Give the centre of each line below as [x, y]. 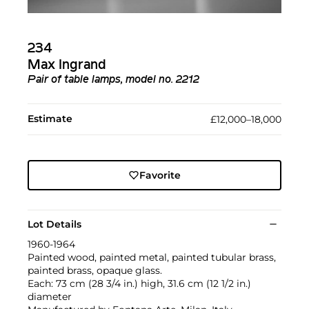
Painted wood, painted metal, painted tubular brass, [152, 257]
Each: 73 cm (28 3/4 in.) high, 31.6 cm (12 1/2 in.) [139, 283]
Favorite [160, 175]
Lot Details [54, 224]
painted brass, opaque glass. [95, 270]
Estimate [50, 118]
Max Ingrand [67, 65]
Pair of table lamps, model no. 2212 [113, 80]
